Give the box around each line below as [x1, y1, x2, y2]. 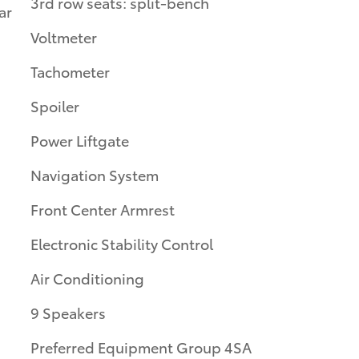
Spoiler [30, 95, 79, 115]
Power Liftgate [30, 129, 129, 150]
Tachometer [30, 60, 110, 81]
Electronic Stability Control [30, 232, 213, 253]
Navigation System [30, 163, 159, 184]
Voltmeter [30, 26, 97, 46]
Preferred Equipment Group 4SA [30, 336, 252, 357]
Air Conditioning [30, 267, 144, 288]
